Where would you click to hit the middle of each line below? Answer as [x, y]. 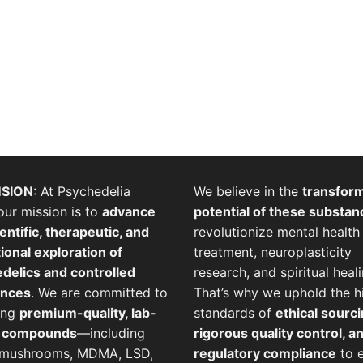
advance [128, 212]
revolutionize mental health [277, 232]
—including [111, 333]
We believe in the [248, 192]
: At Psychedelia [81, 192]
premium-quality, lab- [88, 313]
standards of [235, 313]
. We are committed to [99, 293]
